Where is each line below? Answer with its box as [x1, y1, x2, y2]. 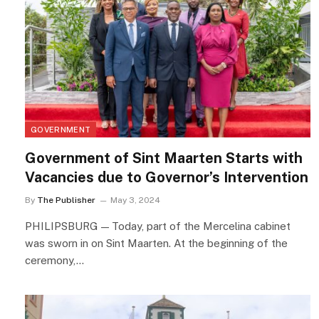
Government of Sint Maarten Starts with [25, 149, 303, 167]
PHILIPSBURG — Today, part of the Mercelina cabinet [25, 219, 291, 232]
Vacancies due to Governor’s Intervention [25, 168, 308, 186]
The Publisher [37, 194, 95, 205]
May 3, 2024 [110, 194, 160, 205]
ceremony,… [25, 253, 84, 266]
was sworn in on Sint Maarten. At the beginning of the [25, 236, 288, 249]
